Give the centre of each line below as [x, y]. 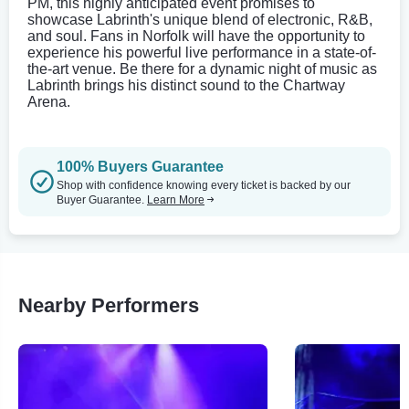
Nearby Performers [109, 305]
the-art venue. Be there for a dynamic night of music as [202, 68]
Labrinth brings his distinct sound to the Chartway [186, 85]
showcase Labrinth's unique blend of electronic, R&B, [200, 19]
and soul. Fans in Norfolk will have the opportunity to [196, 36]
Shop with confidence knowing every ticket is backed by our [204, 185]
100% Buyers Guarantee [140, 166]
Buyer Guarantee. [102, 199]
